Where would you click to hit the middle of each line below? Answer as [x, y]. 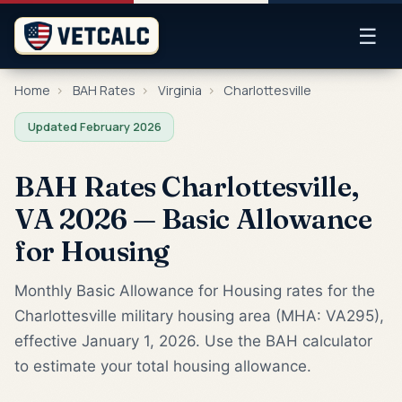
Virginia [179, 90]
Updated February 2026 [94, 126]
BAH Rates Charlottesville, [187, 186]
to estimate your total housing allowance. [163, 366]
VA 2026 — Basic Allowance [193, 218]
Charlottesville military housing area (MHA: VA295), [199, 315]
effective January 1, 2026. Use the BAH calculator [193, 341]
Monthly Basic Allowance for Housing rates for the [195, 290]
